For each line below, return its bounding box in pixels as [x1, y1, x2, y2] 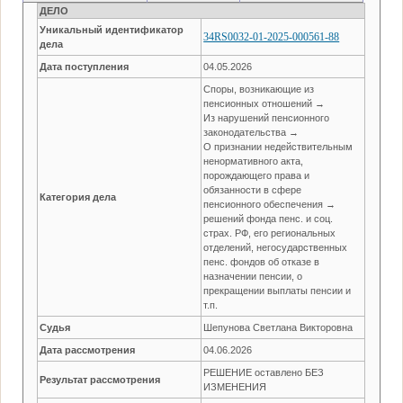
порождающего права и [203, 169, 310, 181]
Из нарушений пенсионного [203, 112, 330, 123]
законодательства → [203, 126, 300, 138]
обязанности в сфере [203, 184, 302, 195]
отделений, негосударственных [203, 241, 348, 253]
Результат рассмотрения [40, 373, 161, 385]
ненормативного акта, [203, 155, 304, 166]
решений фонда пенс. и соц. [203, 212, 334, 224]
